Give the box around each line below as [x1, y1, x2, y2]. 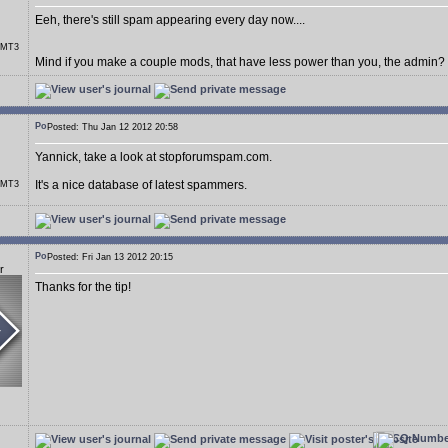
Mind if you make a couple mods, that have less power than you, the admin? [35, 55, 445, 69]
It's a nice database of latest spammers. [35, 178, 247, 192]
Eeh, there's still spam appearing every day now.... [35, 13, 305, 27]
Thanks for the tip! [35, 280, 131, 294]
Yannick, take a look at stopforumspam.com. [35, 150, 272, 164]
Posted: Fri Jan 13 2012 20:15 [47, 252, 185, 262]
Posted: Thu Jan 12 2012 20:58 [47, 122, 190, 132]
